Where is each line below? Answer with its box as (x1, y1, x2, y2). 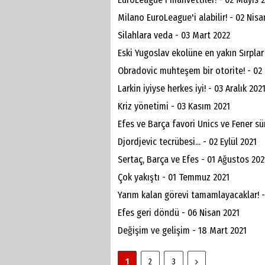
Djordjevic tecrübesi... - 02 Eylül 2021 (118, 136, 257, 147)
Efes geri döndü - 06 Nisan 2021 (118, 207, 240, 218)
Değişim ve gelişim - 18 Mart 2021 (118, 225, 247, 236)
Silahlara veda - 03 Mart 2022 (118, 30, 230, 41)
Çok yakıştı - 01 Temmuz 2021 (118, 172, 230, 183)
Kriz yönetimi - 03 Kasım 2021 (118, 101, 230, 112)
